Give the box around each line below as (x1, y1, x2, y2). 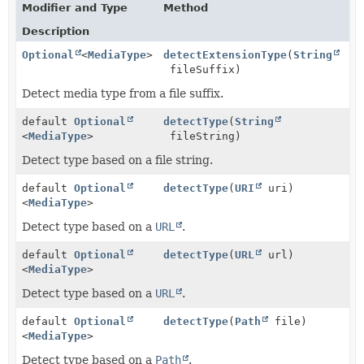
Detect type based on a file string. (22, 153, 213, 167)
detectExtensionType (163, 48, 288, 61)
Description (22, 24, 89, 37)
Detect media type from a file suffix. (22, 86, 223, 100)
